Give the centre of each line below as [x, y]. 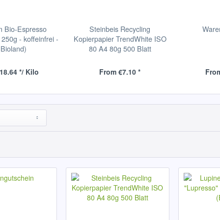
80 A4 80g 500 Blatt [120, 48]
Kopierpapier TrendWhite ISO [120, 39]
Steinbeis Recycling [120, 29]
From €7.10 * [120, 72]
